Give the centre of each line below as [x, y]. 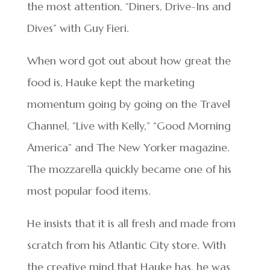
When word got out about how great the [129, 60]
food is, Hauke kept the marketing [111, 82]
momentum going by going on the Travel [128, 104]
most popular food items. [89, 190]
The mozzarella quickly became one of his [129, 169]
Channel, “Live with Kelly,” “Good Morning [129, 125]
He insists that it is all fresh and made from [131, 223]
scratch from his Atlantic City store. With [126, 245]
